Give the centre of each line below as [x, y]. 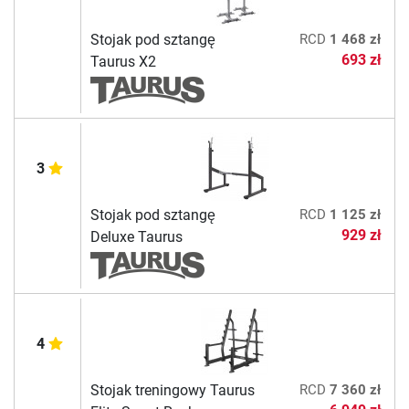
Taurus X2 [123, 62]
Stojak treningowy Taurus [172, 391]
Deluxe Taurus [136, 237]
